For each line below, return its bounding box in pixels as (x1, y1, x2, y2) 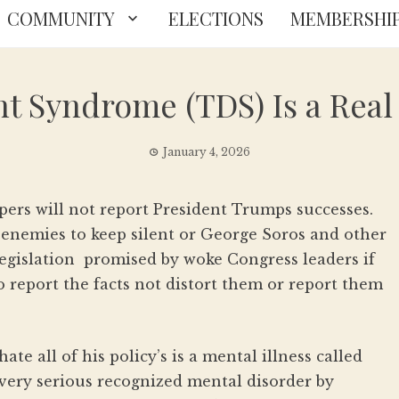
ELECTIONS (167, 6, 264, 30)
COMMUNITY (6, 6, 115, 30)
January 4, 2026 (163, 145, 250, 159)
